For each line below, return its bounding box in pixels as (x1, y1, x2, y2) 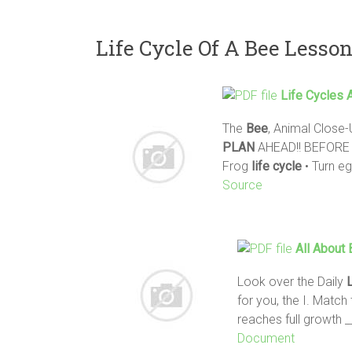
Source (222, 177, 262, 192)
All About (295, 240, 348, 256)
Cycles (306, 87, 343, 103)
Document (237, 330, 295, 346)
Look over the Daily (237, 273, 346, 289)
